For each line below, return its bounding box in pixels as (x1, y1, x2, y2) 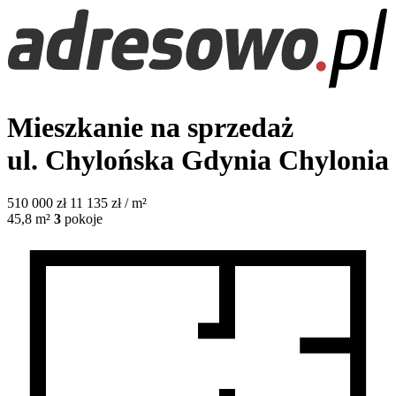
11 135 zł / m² (70, 195, 147, 211)
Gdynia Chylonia (181, 143, 389, 176)
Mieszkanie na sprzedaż (7, 110, 293, 143)
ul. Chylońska (7, 143, 181, 176)
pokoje (65, 211, 103, 227)
